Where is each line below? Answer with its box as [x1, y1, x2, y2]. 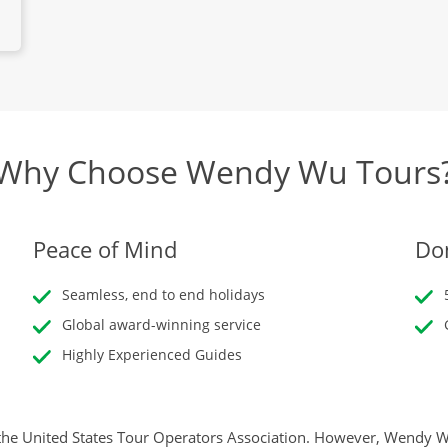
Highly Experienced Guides [61, 345, 242, 365]
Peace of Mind [32, 234, 177, 265]
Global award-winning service [61, 315, 261, 335]
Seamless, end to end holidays [61, 285, 265, 305]
